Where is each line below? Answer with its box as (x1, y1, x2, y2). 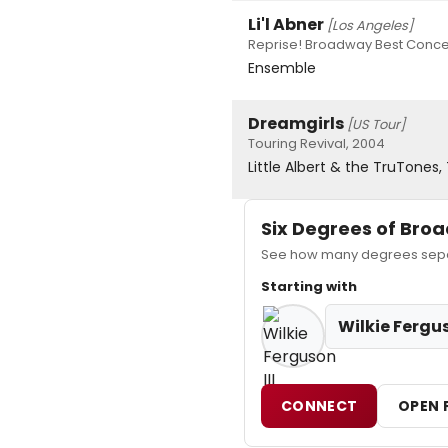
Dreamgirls (248, 112, 344, 136)
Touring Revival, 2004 (248, 134, 385, 154)
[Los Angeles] (327, 16, 413, 36)
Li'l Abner (248, 13, 324, 37)
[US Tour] (347, 115, 405, 135)
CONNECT (281, 396, 358, 417)
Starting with (261, 277, 357, 297)
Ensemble (248, 58, 316, 79)
